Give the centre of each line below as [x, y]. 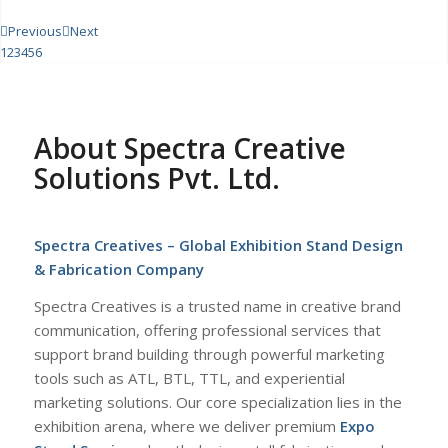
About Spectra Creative [189, 147]
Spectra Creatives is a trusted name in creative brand [217, 306]
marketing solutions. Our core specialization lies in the [217, 402]
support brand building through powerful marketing [209, 354]
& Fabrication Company [118, 269]
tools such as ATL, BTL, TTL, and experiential [189, 378]
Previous [35, 30]
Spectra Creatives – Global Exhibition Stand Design [218, 245]
